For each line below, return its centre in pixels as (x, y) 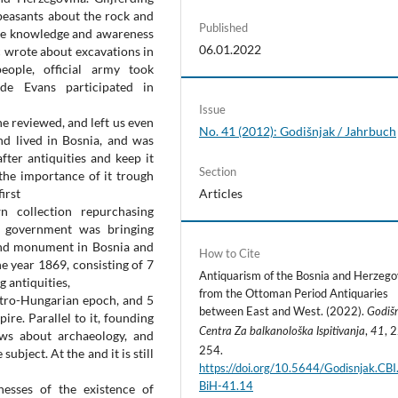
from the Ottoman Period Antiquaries (294, 294)
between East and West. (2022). (283, 311)
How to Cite (230, 254)
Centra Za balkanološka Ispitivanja (283, 332)
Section (218, 172)
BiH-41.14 (227, 386)
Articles (221, 194)
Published (224, 28)
